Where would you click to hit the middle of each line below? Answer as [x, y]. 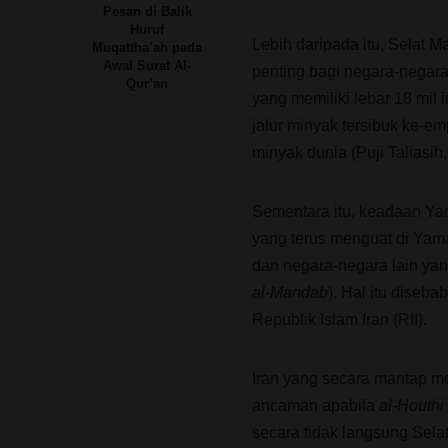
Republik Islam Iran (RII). [339, 319]
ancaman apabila [315, 405]
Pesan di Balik [147, 12]
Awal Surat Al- [147, 66]
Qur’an [147, 84]
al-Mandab [290, 292]
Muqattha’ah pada [147, 48]
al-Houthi [411, 405]
